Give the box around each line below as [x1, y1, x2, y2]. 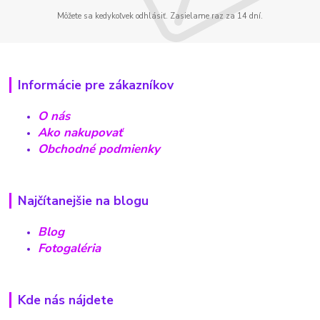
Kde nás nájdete [17, 291, 114, 309]
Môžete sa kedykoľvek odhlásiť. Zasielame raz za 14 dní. [57, 10, 263, 21]
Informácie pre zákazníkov [17, 76, 174, 94]
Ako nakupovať [38, 124, 123, 141]
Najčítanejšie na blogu [17, 192, 149, 210]
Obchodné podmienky [38, 141, 161, 158]
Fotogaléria [38, 240, 101, 256]
